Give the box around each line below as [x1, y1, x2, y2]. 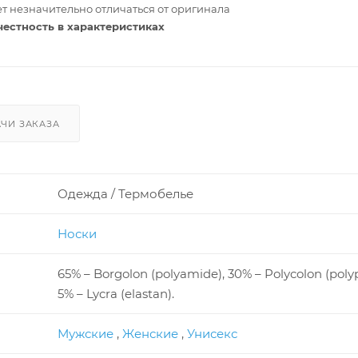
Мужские [57, 325, 113, 341]
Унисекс [186, 325, 237, 341]
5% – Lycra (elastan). [57, 285, 174, 301]
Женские [121, 325, 178, 341]
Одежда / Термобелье [57, 185, 193, 201]
